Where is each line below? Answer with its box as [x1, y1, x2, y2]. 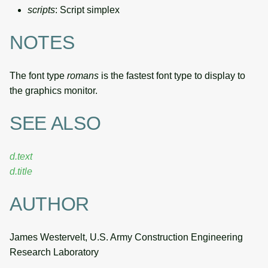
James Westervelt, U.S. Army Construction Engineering [10, 232, 243, 242]
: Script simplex [55, 4, 120, 15]
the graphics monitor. [10, 85, 98, 96]
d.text [10, 151, 32, 162]
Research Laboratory [10, 246, 99, 257]
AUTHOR [10, 193, 90, 215]
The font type [10, 70, 67, 81]
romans [67, 70, 99, 81]
